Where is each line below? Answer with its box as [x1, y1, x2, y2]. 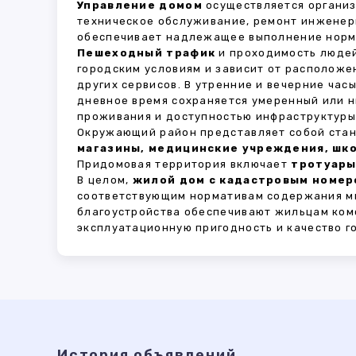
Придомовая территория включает [77, 158, 292, 170]
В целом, [77, 174, 133, 186]
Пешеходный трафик [77, 47, 216, 59]
